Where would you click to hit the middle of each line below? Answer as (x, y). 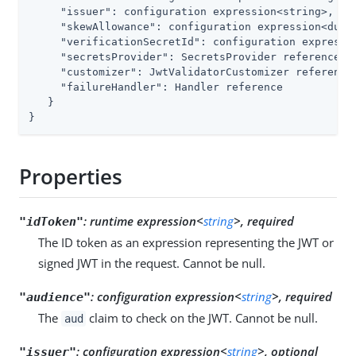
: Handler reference (222, 87)
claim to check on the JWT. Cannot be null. (202, 317)
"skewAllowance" (108, 26)
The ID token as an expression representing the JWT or (186, 242)
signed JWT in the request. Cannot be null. (152, 263)
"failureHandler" (111, 87)
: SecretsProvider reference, (257, 56)
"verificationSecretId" (130, 41)
